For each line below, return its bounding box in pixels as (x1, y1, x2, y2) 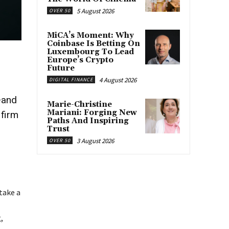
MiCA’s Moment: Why (47, 30, 134, 40)
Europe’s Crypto (47, 55, 113, 65)
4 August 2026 (99, 75, 136, 84)
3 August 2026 (77, 136, 114, 145)
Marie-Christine (47, 99, 112, 109)
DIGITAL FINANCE (49, 76, 93, 83)
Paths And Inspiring (47, 116, 129, 126)
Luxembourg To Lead (47, 47, 134, 57)
